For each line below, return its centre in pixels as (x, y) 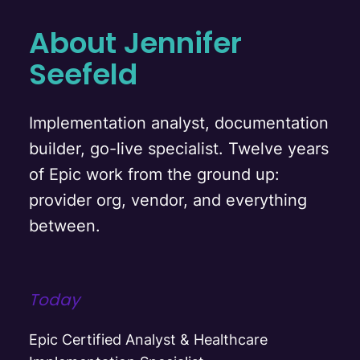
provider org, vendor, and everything (168, 200)
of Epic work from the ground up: (154, 174)
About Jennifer (135, 43)
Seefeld (83, 74)
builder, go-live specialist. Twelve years (179, 148)
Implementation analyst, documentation (179, 123)
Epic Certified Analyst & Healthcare (148, 339)
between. (65, 225)
